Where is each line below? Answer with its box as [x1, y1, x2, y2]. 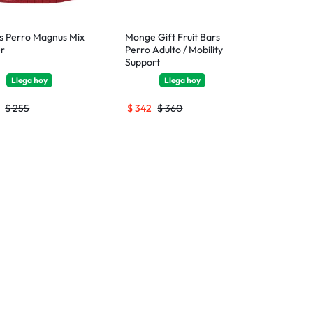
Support [125, 55, 161, 68]
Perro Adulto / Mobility [125, 43, 224, 56]
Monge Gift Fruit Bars [125, 30, 221, 43]
